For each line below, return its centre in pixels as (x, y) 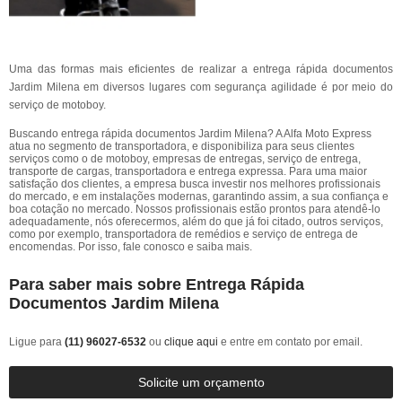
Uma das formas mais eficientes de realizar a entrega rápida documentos (201, 69)
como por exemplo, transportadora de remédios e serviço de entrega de (184, 234)
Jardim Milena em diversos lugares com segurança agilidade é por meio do (201, 87)
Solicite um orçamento (201, 382)
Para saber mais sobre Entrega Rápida (157, 284)
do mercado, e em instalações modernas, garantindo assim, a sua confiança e (199, 197)
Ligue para (37, 342)
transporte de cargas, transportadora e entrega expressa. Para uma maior (188, 171)
